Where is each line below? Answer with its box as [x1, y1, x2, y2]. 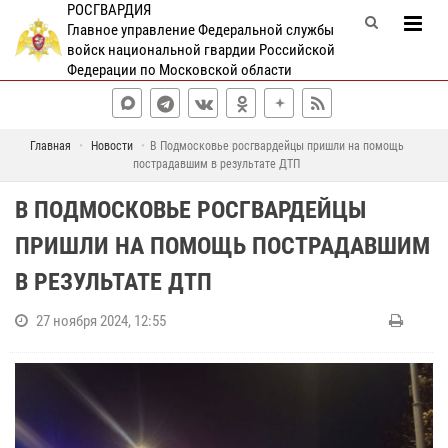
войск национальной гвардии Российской [66, 41, 335, 59]
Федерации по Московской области [66, 61, 292, 79]
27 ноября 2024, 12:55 [36, 312, 166, 330]
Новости [90, 139, 133, 153]
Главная [29, 139, 71, 153]
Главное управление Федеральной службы [66, 21, 334, 39]
